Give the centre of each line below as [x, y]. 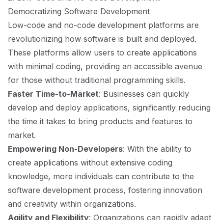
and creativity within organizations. [72, 204]
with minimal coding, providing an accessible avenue [105, 66]
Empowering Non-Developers [65, 149]
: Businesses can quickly [144, 94]
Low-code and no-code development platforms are [103, 25]
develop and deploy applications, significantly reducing [109, 108]
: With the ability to [157, 149]
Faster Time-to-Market [53, 94]
